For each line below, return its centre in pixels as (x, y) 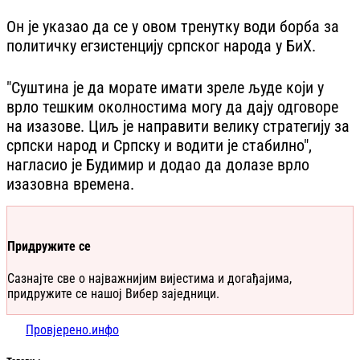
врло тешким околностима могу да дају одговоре (172, 106)
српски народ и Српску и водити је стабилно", (159, 145)
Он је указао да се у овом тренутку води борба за (173, 26)
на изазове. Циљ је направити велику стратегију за (178, 126)
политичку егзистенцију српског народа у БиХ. (161, 45)
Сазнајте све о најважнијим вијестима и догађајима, (149, 279)
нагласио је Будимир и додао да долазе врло (158, 164)
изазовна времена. (70, 184)
